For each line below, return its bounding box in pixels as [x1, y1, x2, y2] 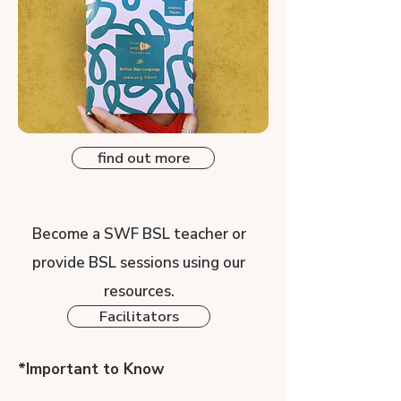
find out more [97, 147, 190, 168]
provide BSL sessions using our [32, 252, 245, 273]
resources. [103, 280, 175, 302]
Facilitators [98, 305, 179, 327]
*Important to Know [18, 358, 165, 380]
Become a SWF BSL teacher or [31, 223, 246, 244]
